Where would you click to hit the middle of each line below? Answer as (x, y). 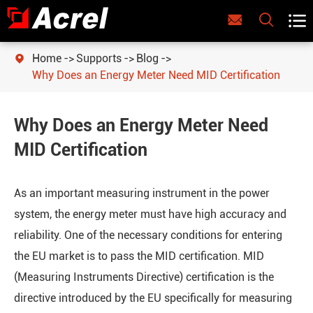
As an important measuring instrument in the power (142, 193)
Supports (99, 58)
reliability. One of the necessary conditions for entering (148, 235)
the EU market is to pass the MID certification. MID (139, 256)
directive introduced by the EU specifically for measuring (153, 298)
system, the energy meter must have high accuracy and (150, 214)
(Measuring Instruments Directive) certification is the (144, 277)
